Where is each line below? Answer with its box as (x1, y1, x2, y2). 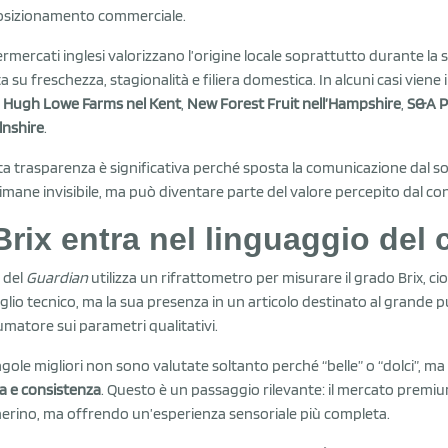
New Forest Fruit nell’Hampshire (187, 93, 401, 113)
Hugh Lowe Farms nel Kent (3, 93, 181, 113)
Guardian (26, 267, 88, 287)
